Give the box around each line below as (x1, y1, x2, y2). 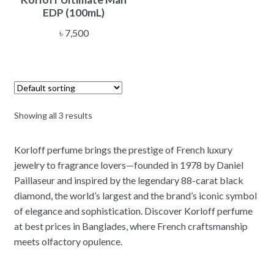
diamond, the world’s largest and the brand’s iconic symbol (13, 189, 257, 201)
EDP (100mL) (43, 6, 105, 19)
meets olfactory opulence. (13, 235, 122, 247)
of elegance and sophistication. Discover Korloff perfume (13, 204, 253, 217)
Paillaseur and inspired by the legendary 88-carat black (13, 174, 243, 186)
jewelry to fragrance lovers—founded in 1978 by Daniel (13, 158, 243, 171)
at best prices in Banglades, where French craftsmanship (13, 220, 248, 232)
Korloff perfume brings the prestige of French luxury (13, 143, 232, 155)
